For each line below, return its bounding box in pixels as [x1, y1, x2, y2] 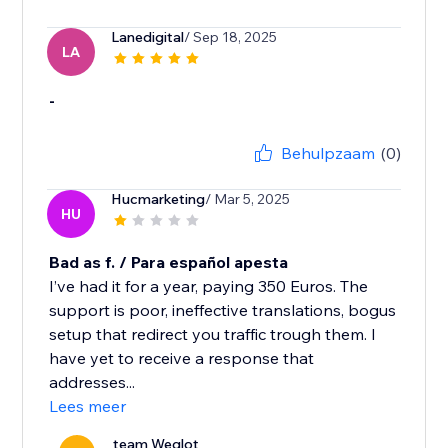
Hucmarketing [111, 190, 206, 209]
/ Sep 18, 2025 [184, 28, 278, 47]
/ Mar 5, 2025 [205, 190, 291, 209]
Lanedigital [111, 28, 185, 47]
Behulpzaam [280, 143, 375, 164]
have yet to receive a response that [49, 348, 315, 369]
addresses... [49, 372, 136, 393]
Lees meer [49, 396, 127, 417]
